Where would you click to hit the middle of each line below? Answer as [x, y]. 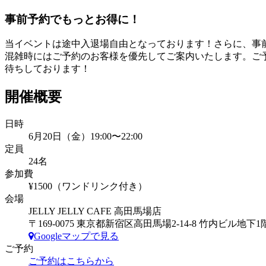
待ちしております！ [47, 69]
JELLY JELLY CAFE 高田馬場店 [95, 211]
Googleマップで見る [76, 236]
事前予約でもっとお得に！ [72, 19]
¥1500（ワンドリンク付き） [88, 186]
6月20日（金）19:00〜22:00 [85, 137]
